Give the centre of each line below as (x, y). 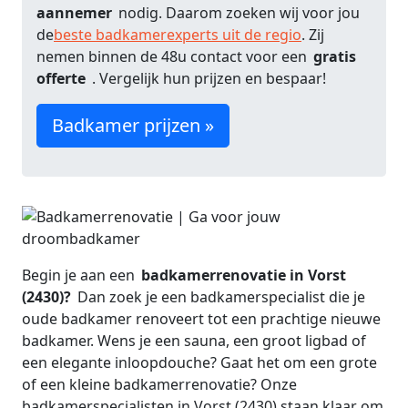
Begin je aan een (80, 275)
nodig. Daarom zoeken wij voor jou (239, 13)
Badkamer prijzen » (133, 125)
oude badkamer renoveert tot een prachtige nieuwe (201, 319)
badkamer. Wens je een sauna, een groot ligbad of (194, 341)
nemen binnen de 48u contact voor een (173, 56)
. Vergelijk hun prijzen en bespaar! (209, 78)
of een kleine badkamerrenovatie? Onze (159, 384)
